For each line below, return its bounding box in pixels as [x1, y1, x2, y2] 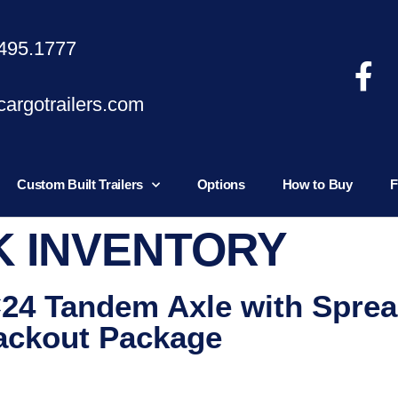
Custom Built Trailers [17, 177, 143, 192]
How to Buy [282, 177, 353, 192]
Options [196, 177, 245, 192]
